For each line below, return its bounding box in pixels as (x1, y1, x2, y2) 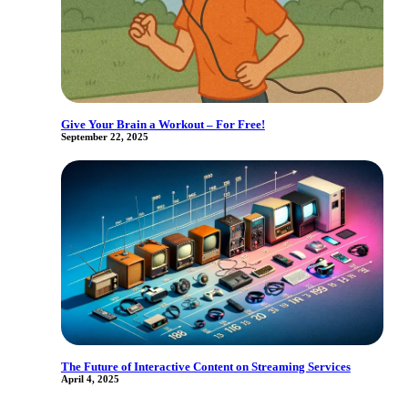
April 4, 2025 (60, 373, 119, 385)
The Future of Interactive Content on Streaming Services (60, 360, 351, 374)
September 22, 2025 (60, 131, 148, 143)
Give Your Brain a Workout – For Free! (60, 117, 265, 132)
